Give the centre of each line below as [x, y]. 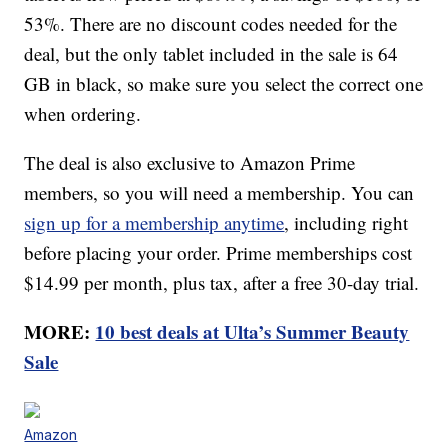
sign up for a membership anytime [154, 223]
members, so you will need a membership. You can [219, 193]
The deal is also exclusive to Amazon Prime [190, 163]
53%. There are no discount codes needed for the [211, 24]
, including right [346, 223]
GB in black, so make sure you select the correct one [224, 84]
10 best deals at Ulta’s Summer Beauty [252, 332]
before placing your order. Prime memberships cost [218, 253]
